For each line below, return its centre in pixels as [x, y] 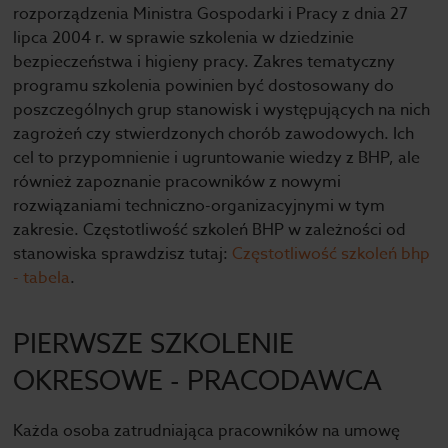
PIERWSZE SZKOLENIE [154, 343]
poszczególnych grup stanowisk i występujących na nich [222, 110]
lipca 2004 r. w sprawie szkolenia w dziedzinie [184, 38]
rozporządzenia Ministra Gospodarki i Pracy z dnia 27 [211, 14]
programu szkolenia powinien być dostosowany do [204, 86]
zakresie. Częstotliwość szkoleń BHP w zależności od [210, 230]
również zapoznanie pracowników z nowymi [177, 182]
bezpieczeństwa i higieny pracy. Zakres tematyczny [204, 62]
